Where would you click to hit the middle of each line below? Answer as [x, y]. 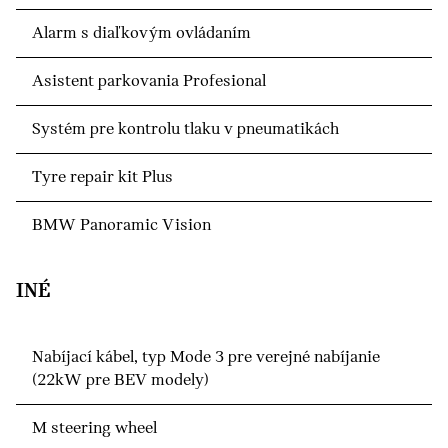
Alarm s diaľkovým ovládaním [141, 34]
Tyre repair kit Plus [102, 178]
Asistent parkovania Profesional [149, 82]
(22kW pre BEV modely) [120, 381]
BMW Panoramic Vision [121, 226]
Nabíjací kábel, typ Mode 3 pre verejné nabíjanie [206, 358]
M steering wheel [94, 429]
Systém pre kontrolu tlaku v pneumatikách [185, 130]
